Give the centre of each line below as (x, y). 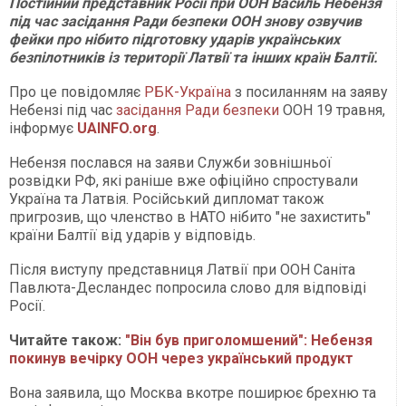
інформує (43, 129)
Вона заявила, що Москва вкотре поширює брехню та (193, 393)
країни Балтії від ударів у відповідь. (132, 236)
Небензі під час (63, 111)
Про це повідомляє (75, 92)
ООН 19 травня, (332, 111)
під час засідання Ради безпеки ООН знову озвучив (185, 22)
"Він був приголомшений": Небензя (249, 341)
